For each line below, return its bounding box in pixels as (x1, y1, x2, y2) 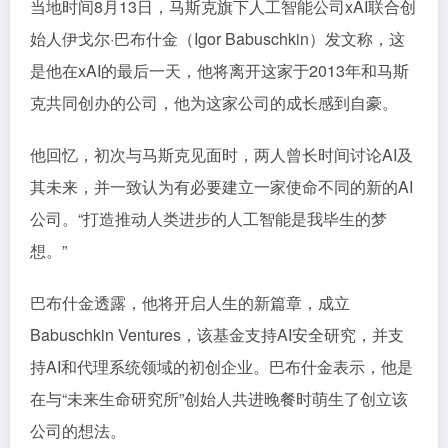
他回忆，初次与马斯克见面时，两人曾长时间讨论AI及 (30, 142, 413, 166)
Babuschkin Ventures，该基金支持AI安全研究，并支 (30, 322, 404, 346)
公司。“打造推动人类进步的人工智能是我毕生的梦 (30, 206, 387, 230)
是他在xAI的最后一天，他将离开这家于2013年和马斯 (30, 58, 409, 82)
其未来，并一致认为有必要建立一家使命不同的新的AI (30, 174, 413, 198)
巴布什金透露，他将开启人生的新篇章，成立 (30, 290, 350, 314)
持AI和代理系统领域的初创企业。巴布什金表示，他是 (30, 354, 413, 378)
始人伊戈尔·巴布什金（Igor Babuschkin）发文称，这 (30, 26, 405, 50)
